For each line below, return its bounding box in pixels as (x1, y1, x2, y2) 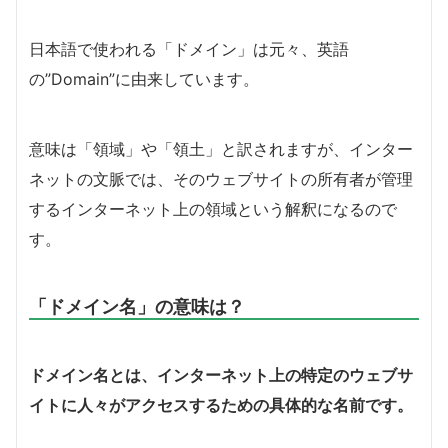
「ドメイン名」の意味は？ (29, 294, 245, 317)
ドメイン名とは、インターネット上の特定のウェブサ (29, 364, 413, 385)
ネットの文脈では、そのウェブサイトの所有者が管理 (29, 168, 413, 189)
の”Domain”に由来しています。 (29, 68, 259, 89)
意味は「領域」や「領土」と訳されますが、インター (29, 138, 413, 159)
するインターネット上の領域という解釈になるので (29, 198, 397, 219)
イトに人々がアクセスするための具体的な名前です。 (29, 394, 413, 415)
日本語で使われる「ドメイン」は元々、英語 (29, 38, 349, 59)
